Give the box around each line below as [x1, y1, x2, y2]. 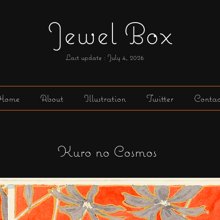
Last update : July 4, [66, 53, 128, 62]
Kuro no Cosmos [57, 142, 157, 161]
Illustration [84, 92, 126, 104]
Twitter [146, 92, 173, 104]
